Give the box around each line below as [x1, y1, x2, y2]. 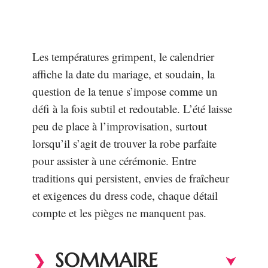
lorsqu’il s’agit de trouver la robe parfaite [32, 136, 217, 151]
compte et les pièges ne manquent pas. [32, 205, 206, 220]
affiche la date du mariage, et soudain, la [32, 66, 215, 81]
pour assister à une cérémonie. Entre [32, 153, 196, 168]
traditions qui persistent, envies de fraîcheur [32, 170, 229, 185]
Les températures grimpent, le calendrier [32, 49, 214, 64]
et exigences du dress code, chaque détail [32, 188, 218, 203]
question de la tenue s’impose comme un [32, 84, 218, 99]
